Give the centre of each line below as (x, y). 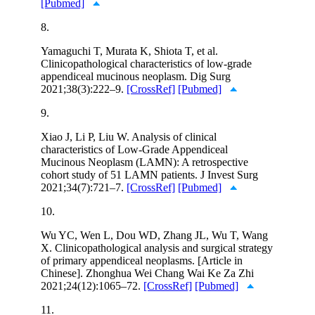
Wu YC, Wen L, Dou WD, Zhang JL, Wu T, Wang (154, 235)
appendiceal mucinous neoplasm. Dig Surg (136, 76)
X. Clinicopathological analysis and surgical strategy (157, 247)
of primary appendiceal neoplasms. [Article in (142, 260)
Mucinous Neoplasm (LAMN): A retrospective (144, 162)
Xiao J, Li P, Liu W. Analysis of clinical (129, 136)
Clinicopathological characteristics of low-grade (146, 63)
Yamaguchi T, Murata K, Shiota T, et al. (129, 51)
